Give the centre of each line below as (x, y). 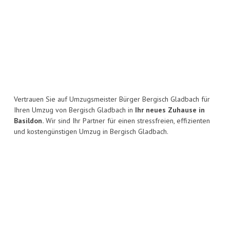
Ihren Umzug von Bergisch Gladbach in (74, 110)
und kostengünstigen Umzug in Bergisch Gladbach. (91, 132)
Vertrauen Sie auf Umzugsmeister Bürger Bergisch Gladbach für (112, 99)
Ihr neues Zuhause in (170, 110)
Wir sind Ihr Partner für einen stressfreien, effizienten (127, 121)
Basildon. (29, 121)
